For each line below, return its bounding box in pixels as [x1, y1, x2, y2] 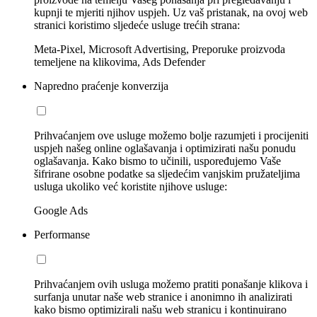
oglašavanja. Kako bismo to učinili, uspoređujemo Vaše [34, 154, 281, 167]
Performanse [34, 228, 90, 241]
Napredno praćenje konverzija [34, 79, 168, 92]
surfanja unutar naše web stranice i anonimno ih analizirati [34, 290, 292, 303]
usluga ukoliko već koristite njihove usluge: [34, 180, 227, 192]
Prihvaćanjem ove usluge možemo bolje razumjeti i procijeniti [34, 129, 309, 142]
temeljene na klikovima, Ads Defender [34, 55, 205, 68]
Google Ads [34, 204, 88, 217]
